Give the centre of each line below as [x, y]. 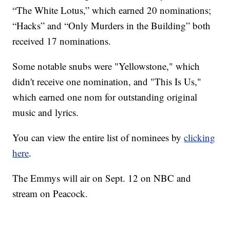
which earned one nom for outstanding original [105, 97]
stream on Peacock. [50, 194]
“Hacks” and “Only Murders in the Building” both [112, 26]
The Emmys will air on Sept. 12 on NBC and [102, 178]
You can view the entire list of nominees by [98, 138]
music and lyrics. [47, 112]
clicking [200, 138]
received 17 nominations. [62, 41]
